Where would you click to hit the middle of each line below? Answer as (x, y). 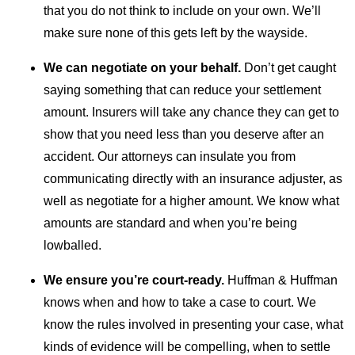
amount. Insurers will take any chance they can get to (191, 112)
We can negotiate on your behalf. (142, 68)
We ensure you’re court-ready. (136, 280)
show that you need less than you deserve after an (184, 134)
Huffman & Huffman (282, 280)
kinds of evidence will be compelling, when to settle (187, 347)
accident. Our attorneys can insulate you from (170, 157)
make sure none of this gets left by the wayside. (176, 33)
